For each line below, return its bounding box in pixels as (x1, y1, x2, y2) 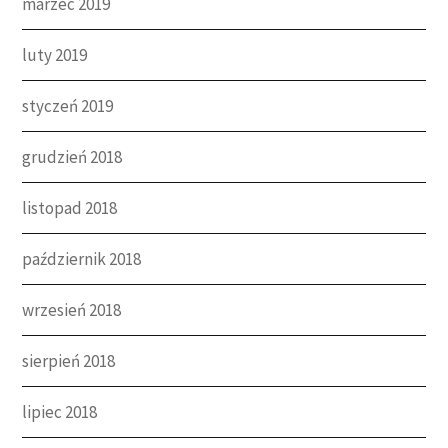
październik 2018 (22, 247, 142, 270)
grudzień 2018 (22, 145, 123, 168)
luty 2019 (22, 43, 88, 66)
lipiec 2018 (22, 400, 98, 423)
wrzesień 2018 (22, 298, 122, 321)
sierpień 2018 (22, 349, 116, 372)
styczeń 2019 (22, 94, 114, 117)
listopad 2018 (22, 196, 118, 219)
